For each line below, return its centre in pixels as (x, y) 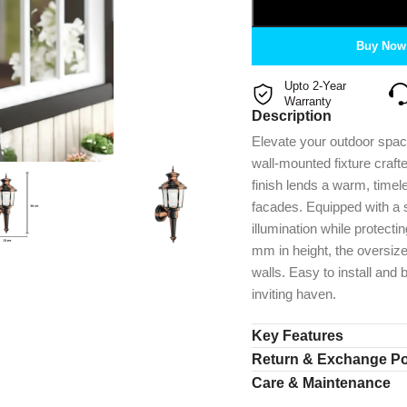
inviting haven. (293, 293)
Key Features (297, 335)
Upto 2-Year (320, 86)
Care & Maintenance (321, 382)
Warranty (308, 101)
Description (291, 115)
